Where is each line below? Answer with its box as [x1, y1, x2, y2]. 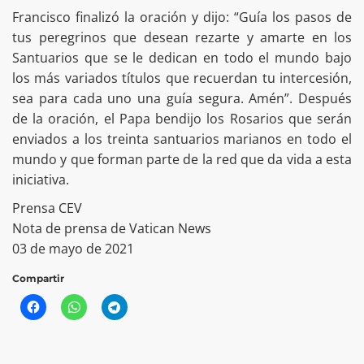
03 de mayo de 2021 [12, 240, 134, 258]
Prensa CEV [12, 199, 82, 218]
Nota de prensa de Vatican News [12, 219, 211, 238]
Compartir [12, 272, 64, 285]
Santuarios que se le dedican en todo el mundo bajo [12, 49, 352, 67]
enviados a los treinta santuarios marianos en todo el [12, 130, 352, 149]
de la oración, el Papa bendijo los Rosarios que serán [12, 110, 352, 128]
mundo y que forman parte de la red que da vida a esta [12, 150, 352, 169]
